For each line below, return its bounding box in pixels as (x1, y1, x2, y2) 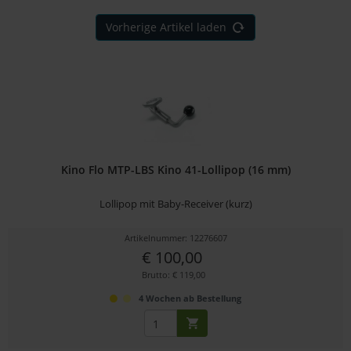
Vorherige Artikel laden (106, 19, 226, 34)
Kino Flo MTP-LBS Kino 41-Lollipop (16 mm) (60, 162, 291, 178)
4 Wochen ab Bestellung (139, 292, 242, 305)
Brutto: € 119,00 (142, 269, 206, 281)
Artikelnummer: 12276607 (124, 232, 227, 244)
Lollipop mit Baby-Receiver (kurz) (99, 197, 252, 212)
